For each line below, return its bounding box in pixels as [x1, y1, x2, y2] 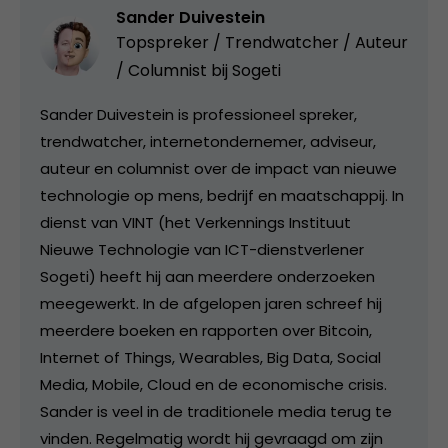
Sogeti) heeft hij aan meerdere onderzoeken [40, 265, 375, 287]
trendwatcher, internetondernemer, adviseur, [40, 130, 376, 152]
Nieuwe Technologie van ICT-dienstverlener [40, 238, 364, 260]
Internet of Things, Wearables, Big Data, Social [40, 346, 381, 368]
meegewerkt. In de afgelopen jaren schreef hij [40, 292, 382, 314]
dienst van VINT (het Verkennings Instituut [40, 211, 351, 233]
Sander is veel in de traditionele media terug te [40, 400, 392, 422]
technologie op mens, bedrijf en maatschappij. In [40, 184, 404, 206]
